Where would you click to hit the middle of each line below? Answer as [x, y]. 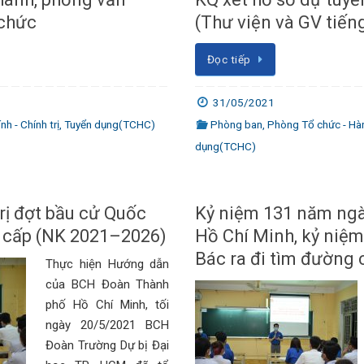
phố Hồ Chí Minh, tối [108, 304]
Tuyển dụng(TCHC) [110, 124]
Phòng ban [236, 124]
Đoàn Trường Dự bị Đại [108, 345]
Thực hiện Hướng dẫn [108, 264]
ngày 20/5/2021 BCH [108, 325]
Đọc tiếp [229, 59]
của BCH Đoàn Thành [108, 284]
